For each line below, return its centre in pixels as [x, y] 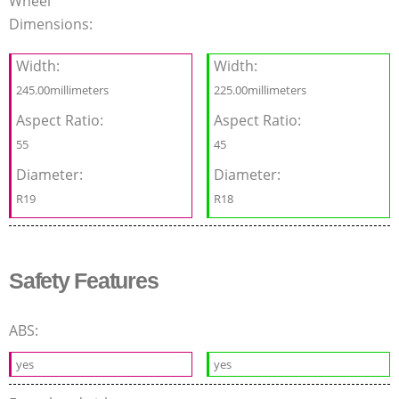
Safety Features [84, 281]
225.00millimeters [261, 90]
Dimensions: [53, 24]
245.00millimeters [62, 90]
